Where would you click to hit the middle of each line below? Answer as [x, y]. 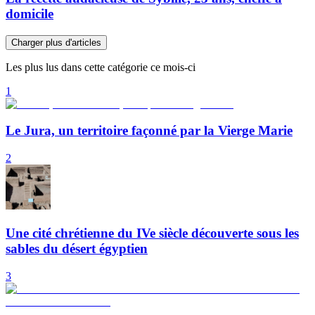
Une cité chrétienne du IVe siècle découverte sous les [152, 233]
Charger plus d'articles [56, 42]
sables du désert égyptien [77, 248]
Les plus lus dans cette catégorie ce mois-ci [101, 67]
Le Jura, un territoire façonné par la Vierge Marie [149, 131]
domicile [30, 13]
